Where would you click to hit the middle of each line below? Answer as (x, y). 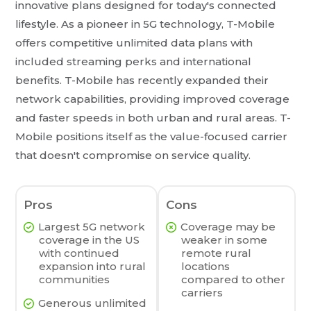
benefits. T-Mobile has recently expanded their (142, 80)
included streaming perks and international (134, 61)
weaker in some (225, 239)
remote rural (217, 253)
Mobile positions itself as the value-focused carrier (152, 136)
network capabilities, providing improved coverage (153, 99)
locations (206, 266)
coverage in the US (90, 239)
